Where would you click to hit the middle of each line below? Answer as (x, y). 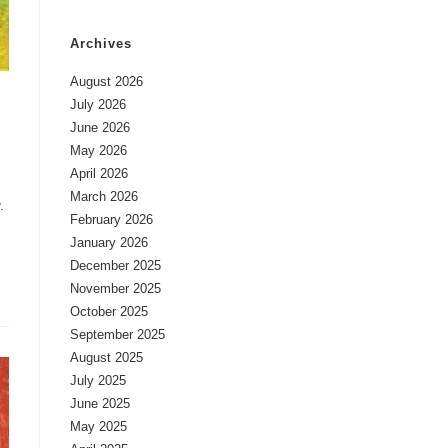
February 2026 (111, 219)
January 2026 (109, 242)
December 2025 (115, 265)
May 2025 (98, 426)
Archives (101, 43)
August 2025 (106, 357)
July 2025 (98, 380)
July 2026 (98, 104)
